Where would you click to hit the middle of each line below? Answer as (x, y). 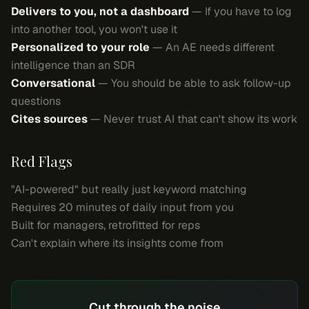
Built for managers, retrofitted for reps (106, 225)
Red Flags (42, 161)
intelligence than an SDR (73, 65)
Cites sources (49, 119)
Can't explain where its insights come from (117, 243)
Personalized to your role (80, 47)
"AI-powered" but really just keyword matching (129, 189)
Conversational (53, 83)
